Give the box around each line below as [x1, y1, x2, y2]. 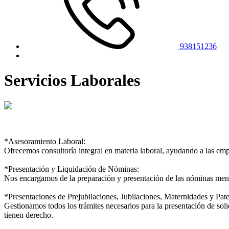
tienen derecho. [4, 210, 53, 219]
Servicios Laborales [4, 71, 140, 90]
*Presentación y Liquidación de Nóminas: [4, 164, 139, 173]
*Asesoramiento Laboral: [4, 136, 85, 146]
